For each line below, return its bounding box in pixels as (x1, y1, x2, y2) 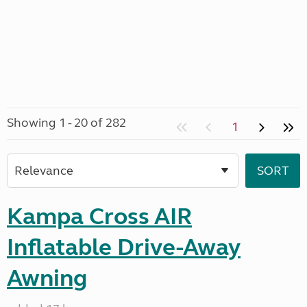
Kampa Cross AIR (7, 202, 192, 231)
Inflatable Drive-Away (7, 233, 241, 262)
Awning (7, 264, 87, 293)
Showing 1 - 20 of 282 (7, 115, 126, 130)
